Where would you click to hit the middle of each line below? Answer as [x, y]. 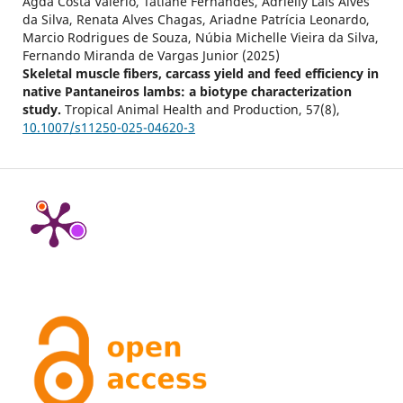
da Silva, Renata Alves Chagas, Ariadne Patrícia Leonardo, [196, 19]
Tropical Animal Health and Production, [185, 109]
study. [43, 109]
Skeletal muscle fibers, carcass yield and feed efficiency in [200, 73]
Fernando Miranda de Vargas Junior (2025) [151, 55]
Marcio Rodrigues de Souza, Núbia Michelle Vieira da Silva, [200, 37]
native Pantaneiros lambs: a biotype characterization [187, 91]
